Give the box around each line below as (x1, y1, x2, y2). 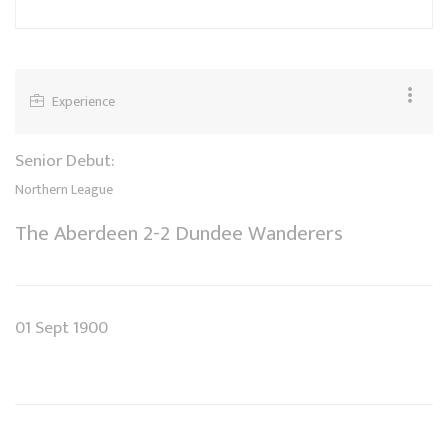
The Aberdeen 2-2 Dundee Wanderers (15, 215, 343, 251)
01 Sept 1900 (15, 312, 108, 342)
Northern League (15, 177, 113, 201)
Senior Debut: (15, 145, 115, 175)
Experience (48, 89, 115, 113)
